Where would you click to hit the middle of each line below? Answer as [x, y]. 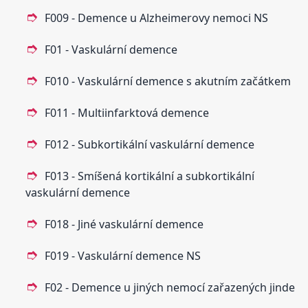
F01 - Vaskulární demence [111, 49]
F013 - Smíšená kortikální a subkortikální [150, 176]
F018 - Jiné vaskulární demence [124, 224]
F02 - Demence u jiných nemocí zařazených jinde [170, 287]
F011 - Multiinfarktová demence [127, 112]
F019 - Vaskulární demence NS [123, 255]
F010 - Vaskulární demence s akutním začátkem [168, 81]
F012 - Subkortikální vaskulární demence [150, 144]
